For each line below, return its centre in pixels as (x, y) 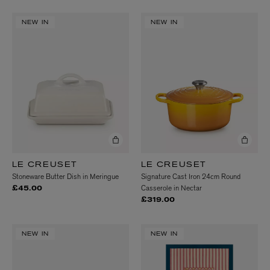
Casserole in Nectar (171, 188)
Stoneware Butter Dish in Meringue (65, 176)
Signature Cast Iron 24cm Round (191, 176)
